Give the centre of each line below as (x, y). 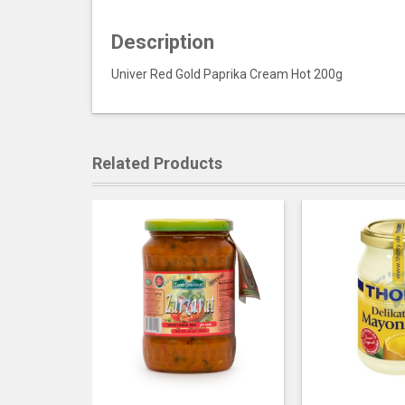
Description (163, 42)
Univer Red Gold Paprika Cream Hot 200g (227, 74)
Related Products (157, 163)
